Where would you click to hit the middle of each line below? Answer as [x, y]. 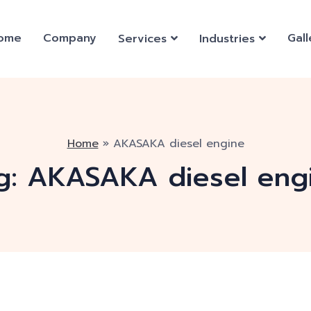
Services [142, 39]
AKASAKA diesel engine [178, 144]
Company [70, 38]
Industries [227, 39]
